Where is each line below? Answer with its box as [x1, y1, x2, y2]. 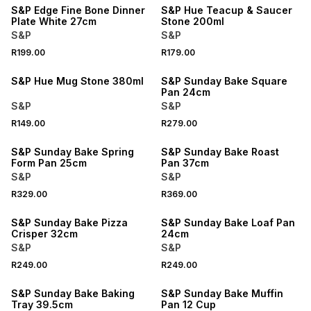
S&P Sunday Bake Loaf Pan [160, 217, 295, 228]
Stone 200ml [160, 15, 224, 27]
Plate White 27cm [11, 15, 96, 27]
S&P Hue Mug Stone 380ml [11, 75, 144, 87]
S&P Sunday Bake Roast [160, 146, 279, 158]
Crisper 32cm [11, 228, 78, 239]
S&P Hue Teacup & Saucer [160, 4, 292, 16]
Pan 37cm [160, 157, 209, 169]
